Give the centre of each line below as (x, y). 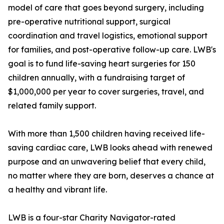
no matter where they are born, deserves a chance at (111, 176)
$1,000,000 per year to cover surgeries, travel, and (106, 92)
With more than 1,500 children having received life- (106, 134)
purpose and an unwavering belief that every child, (107, 162)
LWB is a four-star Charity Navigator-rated (92, 218)
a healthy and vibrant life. (57, 190)
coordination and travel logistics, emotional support (108, 36)
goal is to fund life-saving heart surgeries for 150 (102, 64)
